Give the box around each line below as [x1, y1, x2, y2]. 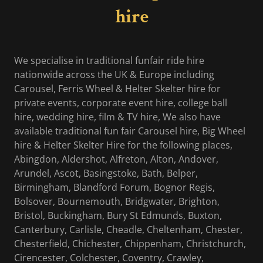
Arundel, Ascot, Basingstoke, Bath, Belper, [14, 167, 198, 180]
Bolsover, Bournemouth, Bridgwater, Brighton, [14, 195, 220, 208]
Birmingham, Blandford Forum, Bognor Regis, [14, 181, 215, 194]
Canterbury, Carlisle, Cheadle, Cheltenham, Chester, [14, 223, 242, 237]
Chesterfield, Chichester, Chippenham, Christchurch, [14, 237, 246, 251]
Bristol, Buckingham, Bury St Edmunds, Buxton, [14, 209, 222, 222]
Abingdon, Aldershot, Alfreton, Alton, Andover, [14, 153, 218, 166]
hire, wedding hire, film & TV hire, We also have [14, 110, 221, 124]
